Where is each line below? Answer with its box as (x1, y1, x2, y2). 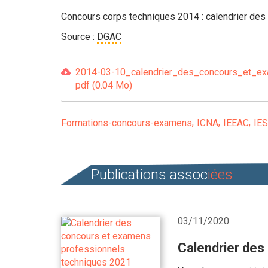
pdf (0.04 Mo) (75, 80, 132, 91)
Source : (61, 31, 97, 42)
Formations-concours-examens (61, 117, 192, 129)
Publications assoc (91, 166, 208, 183)
